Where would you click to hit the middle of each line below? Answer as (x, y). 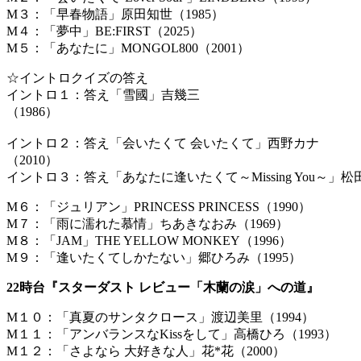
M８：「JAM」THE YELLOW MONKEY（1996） (149, 241)
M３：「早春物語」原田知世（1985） (115, 15)
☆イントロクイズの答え (77, 78)
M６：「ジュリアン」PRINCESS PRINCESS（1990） (159, 207)
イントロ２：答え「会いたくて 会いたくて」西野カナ (163, 143)
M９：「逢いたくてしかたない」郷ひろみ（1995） (154, 258)
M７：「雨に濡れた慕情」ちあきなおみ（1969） (147, 224)
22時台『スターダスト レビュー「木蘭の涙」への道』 (163, 288)
